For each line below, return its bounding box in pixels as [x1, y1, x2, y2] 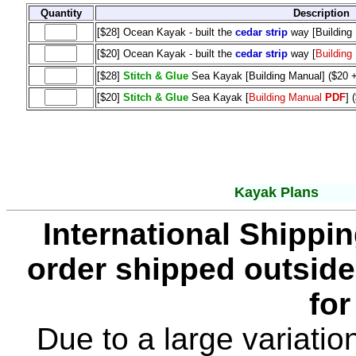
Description [293, 6, 350, 19]
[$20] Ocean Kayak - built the [96, 47, 235, 60]
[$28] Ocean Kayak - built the [96, 25, 235, 38]
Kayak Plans [234, 184, 319, 200]
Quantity [40, 6, 82, 19]
